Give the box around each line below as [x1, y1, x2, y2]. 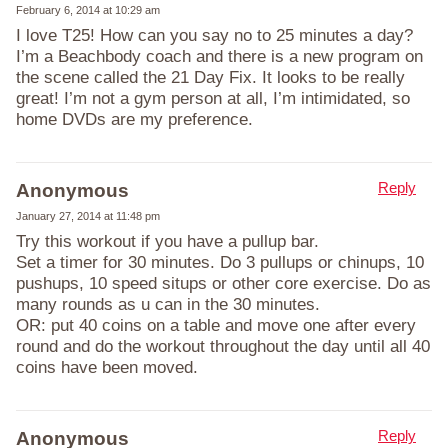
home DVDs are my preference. [16, 109, 253, 129]
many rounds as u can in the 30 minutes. [16, 294, 320, 314]
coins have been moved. [16, 357, 198, 377]
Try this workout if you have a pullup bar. [16, 231, 319, 251]
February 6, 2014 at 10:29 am [16, 3, 160, 16]
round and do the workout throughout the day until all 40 [16, 336, 430, 356]
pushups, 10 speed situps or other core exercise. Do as [16, 273, 431, 293]
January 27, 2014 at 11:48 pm [16, 209, 160, 222]
